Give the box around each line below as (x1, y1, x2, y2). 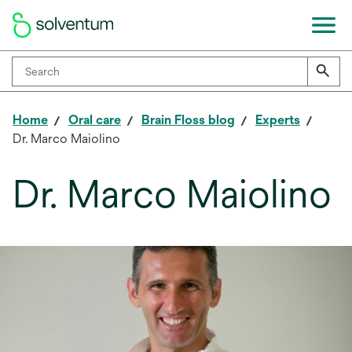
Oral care (68, 112, 121, 127)
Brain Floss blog (141, 112, 235, 127)
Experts (255, 112, 300, 127)
